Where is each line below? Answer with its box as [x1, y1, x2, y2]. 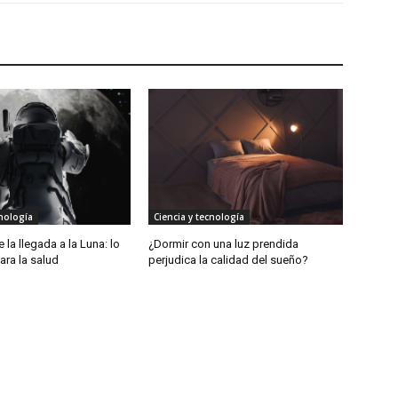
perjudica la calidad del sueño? [148, 253, 309, 267]
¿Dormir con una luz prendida [148, 237, 299, 251]
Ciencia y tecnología [154, 211, 245, 224]
